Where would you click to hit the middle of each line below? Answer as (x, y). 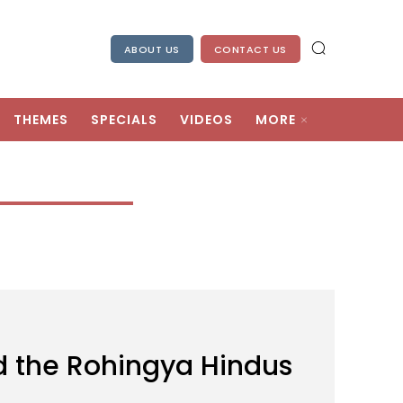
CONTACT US (250, 50)
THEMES (41, 120)
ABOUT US (152, 50)
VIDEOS (206, 120)
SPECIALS (124, 120)
